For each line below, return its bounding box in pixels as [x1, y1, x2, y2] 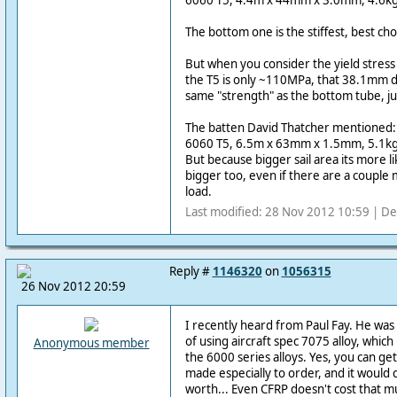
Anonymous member [33, 335, 150, 351]
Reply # [168, 263, 213, 279]
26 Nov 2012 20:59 [20, 278, 126, 294]
